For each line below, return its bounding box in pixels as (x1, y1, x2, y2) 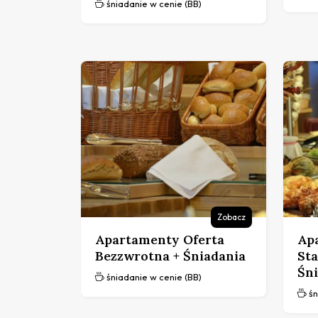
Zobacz (217, 211, 246, 222)
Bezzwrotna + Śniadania (95, 247, 246, 264)
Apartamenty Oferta (95, 231, 224, 248)
